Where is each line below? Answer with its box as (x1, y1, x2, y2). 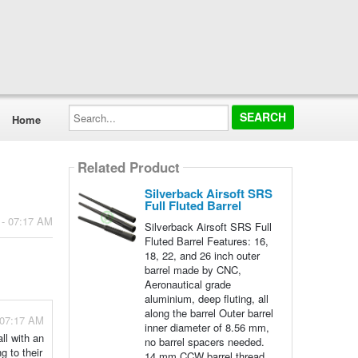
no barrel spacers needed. (144, 334, 265, 349)
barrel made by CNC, (144, 262, 241, 277)
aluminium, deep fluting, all (144, 291, 268, 306)
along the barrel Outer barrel (144, 305, 273, 320)
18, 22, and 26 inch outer (144, 248, 260, 263)
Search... (67, 101, 110, 117)
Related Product (77, 157, 180, 177)
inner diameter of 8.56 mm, (144, 320, 269, 335)
